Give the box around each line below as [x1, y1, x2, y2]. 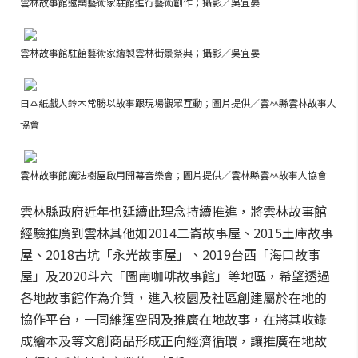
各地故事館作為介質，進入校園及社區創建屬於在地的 [20, 288, 327, 307]
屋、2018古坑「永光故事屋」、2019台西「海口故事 [20, 245, 320, 264]
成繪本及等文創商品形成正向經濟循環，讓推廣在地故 [20, 331, 327, 350]
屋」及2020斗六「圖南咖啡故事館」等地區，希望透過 [20, 266, 330, 285]
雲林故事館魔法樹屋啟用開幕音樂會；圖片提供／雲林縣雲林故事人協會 [20, 168, 327, 181]
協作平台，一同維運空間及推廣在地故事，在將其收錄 [20, 309, 327, 328]
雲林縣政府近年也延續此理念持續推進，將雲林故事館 [20, 201, 327, 221]
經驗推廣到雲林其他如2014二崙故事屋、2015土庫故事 [20, 223, 333, 242]
